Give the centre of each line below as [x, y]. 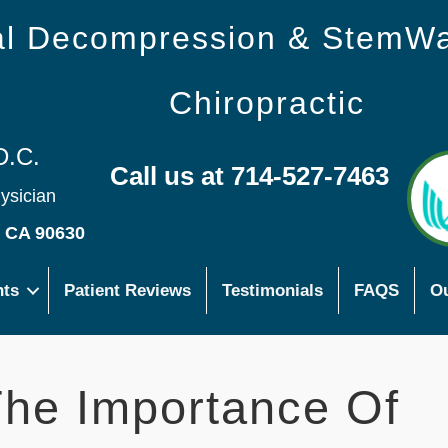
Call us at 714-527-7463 [249, 175]
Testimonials [272, 290]
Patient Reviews [127, 290]
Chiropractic [266, 103]
